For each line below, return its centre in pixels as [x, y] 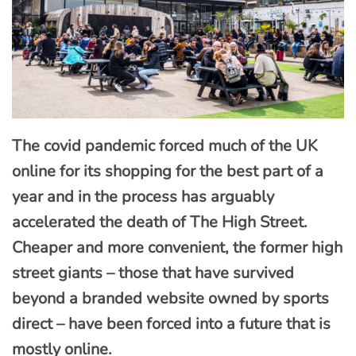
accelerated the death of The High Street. [160, 222]
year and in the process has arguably [143, 197]
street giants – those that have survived [153, 273]
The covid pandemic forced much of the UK [165, 146]
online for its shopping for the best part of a [168, 172]
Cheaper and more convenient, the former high [177, 248]
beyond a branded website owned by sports [170, 299]
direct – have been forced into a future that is [171, 324]
